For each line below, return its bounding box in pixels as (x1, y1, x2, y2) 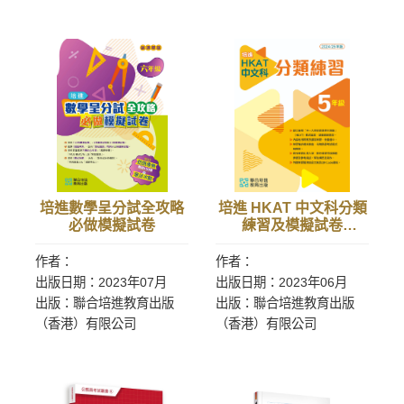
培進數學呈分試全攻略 (40, 200, 184, 216)
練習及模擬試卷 (242, 217, 343, 233)
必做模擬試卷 (69, 217, 155, 233)
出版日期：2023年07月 (35, 275, 167, 289)
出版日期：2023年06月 (216, 275, 347, 289)
